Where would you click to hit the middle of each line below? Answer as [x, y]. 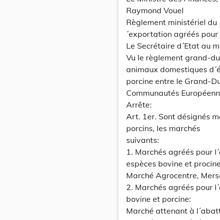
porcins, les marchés [163, 128]
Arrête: [139, 105]
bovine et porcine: [159, 199]
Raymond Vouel [155, 10]
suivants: [143, 140]
